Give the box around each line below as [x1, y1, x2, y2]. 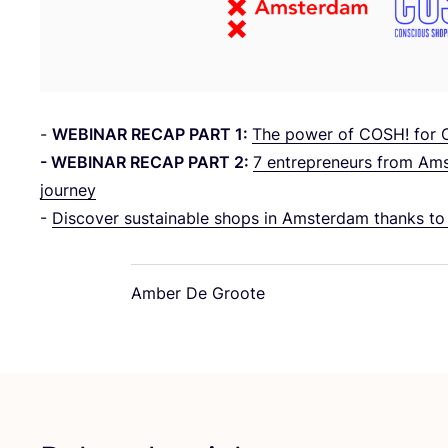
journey [40, 180, 96, 201]
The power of [252, 124, 359, 145]
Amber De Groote [131, 283, 265, 304]
